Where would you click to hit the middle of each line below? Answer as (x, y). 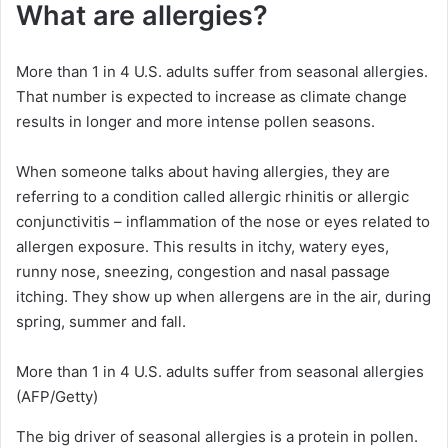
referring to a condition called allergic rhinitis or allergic (212, 196)
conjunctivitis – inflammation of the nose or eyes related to (223, 221)
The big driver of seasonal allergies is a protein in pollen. (217, 436)
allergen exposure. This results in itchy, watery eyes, (202, 246)
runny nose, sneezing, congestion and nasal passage (203, 271)
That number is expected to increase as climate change (211, 96)
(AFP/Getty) (57, 396)
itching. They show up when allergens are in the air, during (223, 296)
